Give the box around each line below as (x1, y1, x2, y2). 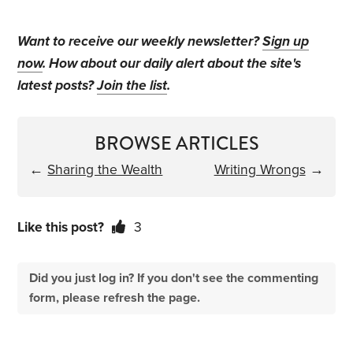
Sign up (262, 33, 310, 50)
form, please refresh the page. (29, 290, 201, 307)
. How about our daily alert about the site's (43, 55, 302, 72)
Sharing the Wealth (47, 162, 163, 179)
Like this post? (17, 219, 105, 236)
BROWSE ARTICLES (94, 130, 259, 158)
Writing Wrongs (214, 162, 306, 179)
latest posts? (17, 77, 98, 95)
